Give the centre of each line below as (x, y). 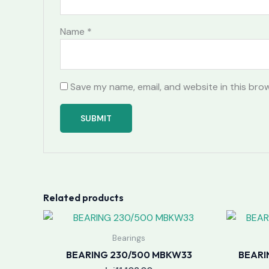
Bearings (129, 238)
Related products (83, 198)
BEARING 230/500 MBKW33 (129, 254)
